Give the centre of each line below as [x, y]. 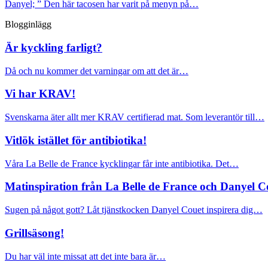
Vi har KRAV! [40, 94]
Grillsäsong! [34, 233]
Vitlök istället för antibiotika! [76, 140]
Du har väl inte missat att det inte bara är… [85, 256]
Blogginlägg [28, 25]
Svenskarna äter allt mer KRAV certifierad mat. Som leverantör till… [135, 117]
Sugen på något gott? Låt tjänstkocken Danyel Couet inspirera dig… [134, 210]
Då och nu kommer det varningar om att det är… [97, 71]
